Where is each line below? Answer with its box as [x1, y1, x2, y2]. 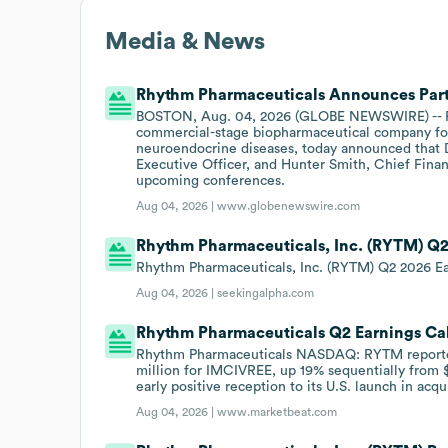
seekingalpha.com [217, 286, 315, 299]
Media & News [105, 29, 265, 54]
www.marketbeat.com [217, 405, 338, 418]
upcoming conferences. [136, 173, 286, 188]
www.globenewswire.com [217, 199, 361, 212]
